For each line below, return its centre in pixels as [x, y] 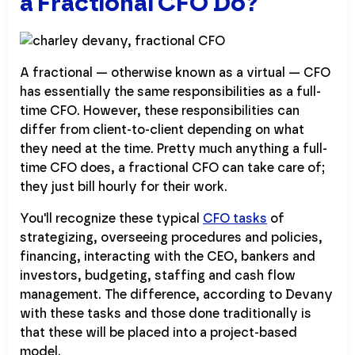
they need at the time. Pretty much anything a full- [174, 149]
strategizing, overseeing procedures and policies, [171, 238]
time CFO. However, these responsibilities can [160, 111]
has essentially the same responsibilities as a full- [170, 92]
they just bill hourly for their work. [124, 187]
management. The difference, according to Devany [176, 295]
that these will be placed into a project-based [158, 333]
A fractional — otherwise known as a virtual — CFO [175, 73]
